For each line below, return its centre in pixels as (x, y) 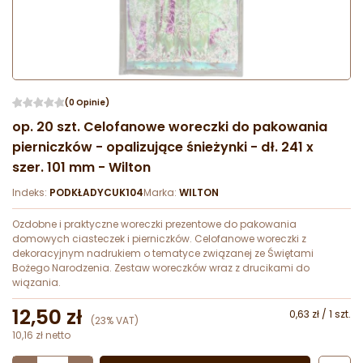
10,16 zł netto (41, 335)
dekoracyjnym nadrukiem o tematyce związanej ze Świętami (163, 254)
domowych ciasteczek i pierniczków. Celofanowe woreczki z (159, 239)
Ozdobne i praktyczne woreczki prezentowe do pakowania (154, 224)
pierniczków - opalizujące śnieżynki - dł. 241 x (163, 147)
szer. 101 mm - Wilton (81, 168)
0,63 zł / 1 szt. (320, 314)
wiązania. (36, 283)
